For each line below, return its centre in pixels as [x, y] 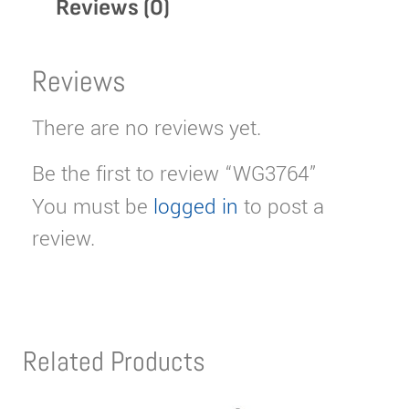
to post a [281, 207]
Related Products [114, 361]
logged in [196, 207]
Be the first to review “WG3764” [174, 174]
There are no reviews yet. [147, 129]
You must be [93, 207]
